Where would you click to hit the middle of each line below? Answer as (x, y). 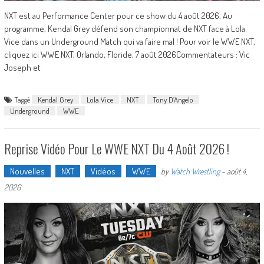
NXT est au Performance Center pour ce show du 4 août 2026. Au (118, 15)
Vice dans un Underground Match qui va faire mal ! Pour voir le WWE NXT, (129, 41)
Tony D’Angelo (173, 99)
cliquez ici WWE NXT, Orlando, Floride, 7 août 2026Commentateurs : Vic (127, 54)
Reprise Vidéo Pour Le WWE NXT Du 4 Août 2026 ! (116, 148)
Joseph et (22, 67)
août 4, (237, 171)
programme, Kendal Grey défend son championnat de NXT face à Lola (124, 28)
